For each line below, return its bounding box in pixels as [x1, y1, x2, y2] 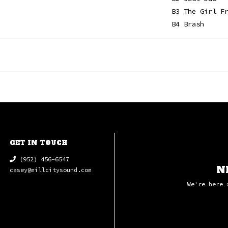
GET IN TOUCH [10, 138, 68, 147]
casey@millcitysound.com [10, 165, 92, 174]
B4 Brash [171, 19, 204, 28]
